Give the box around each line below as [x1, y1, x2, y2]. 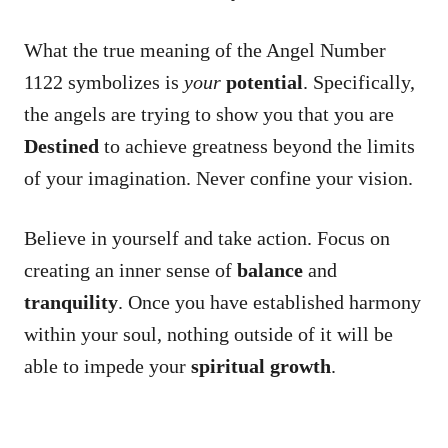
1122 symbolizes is [24, 70, 184, 93]
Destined [24, 134, 99, 157]
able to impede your [24, 354, 191, 377]
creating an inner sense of [24, 258, 237, 281]
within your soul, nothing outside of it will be [24, 322, 393, 345]
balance [237, 258, 303, 281]
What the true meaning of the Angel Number [24, 38, 386, 61]
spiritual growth [191, 354, 331, 377]
